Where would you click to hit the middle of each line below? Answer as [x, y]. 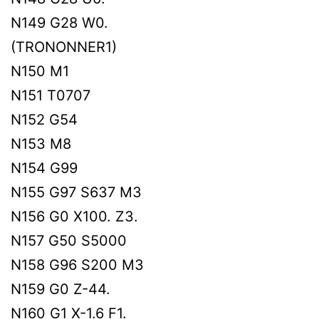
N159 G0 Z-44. [61, 289]
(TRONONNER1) [64, 47]
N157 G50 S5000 [69, 240]
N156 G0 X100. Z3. [74, 216]
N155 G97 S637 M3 [76, 192]
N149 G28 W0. [59, 22]
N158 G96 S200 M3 [77, 265]
